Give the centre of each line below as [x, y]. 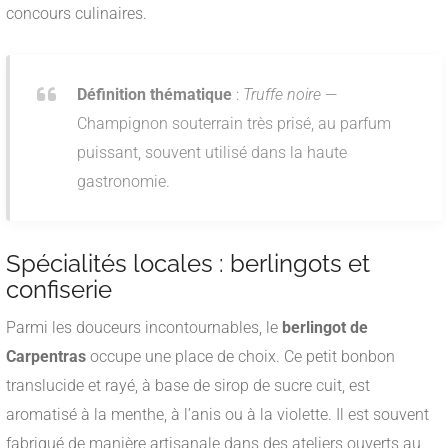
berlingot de [325, 328]
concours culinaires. [76, 14]
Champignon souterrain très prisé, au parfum [234, 124]
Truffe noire [282, 95]
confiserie [59, 290]
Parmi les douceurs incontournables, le [144, 328]
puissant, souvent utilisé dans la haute [212, 153]
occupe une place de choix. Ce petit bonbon [240, 357]
